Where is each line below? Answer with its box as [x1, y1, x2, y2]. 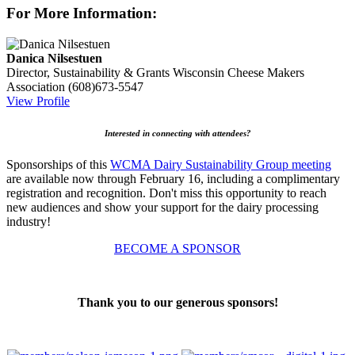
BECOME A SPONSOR [114, 241, 241, 255]
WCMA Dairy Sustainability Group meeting [110, 157, 331, 171]
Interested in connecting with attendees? [104, 128, 251, 138]
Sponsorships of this [6, 157, 110, 171]
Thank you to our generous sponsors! [77, 295, 278, 309]
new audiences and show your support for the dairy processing [6, 200, 319, 214]
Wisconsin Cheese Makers [173, 65, 304, 79]
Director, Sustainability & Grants [6, 65, 170, 79]
